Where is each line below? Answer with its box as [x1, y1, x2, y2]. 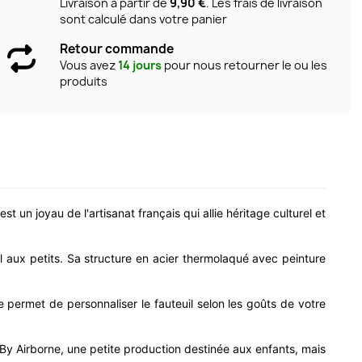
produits [59, 74, 107, 90]
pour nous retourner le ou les [161, 57, 327, 74]
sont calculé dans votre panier [59, 11, 227, 27]
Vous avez [59, 57, 118, 74]
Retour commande [59, 40, 174, 58]
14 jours [117, 57, 162, 74]
